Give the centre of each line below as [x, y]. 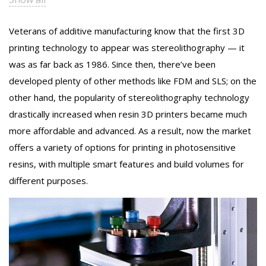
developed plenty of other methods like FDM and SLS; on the [133, 80]
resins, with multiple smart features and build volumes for [126, 164]
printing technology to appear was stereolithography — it [127, 47]
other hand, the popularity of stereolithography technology [129, 97]
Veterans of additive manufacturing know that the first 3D [127, 31]
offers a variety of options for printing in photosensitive [122, 147]
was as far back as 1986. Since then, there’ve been [112, 64]
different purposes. [48, 180]
